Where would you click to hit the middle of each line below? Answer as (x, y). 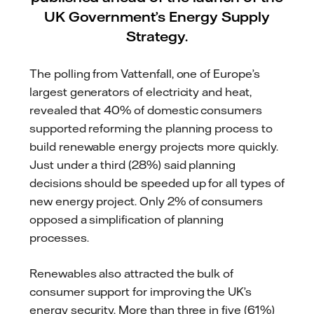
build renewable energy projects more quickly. (154, 146)
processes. (59, 237)
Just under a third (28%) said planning (133, 164)
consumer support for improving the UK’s (141, 292)
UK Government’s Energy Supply (157, 16)
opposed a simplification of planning (127, 219)
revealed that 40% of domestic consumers (146, 110)
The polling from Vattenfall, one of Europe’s (145, 73)
